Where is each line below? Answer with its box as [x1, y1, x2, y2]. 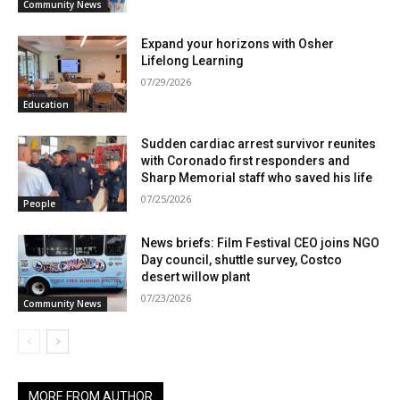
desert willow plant [141, 270, 251, 285]
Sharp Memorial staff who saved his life [141, 170, 373, 185]
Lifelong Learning [141, 53, 245, 68]
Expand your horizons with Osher [141, 36, 335, 51]
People [23, 197, 55, 211]
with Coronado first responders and [141, 153, 351, 168]
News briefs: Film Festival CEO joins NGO [141, 236, 380, 251]
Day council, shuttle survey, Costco [141, 253, 343, 268]
